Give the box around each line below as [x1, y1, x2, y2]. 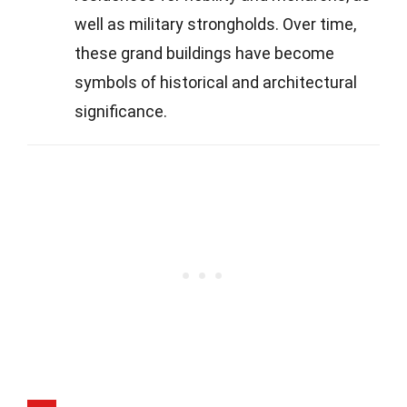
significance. [74, 101, 167, 121]
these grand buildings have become [74, 43, 334, 63]
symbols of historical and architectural [74, 72, 357, 92]
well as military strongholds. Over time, [74, 14, 356, 34]
